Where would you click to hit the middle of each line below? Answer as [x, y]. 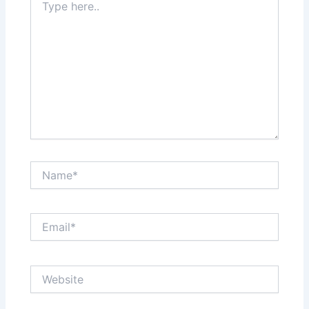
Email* [44, 219]
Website [49, 271]
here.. [43, 8]
